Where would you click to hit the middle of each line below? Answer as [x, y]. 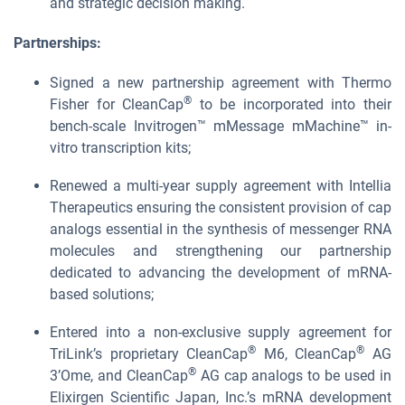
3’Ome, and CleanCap [119, 376]
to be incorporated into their [292, 104]
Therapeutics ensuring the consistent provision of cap [221, 207]
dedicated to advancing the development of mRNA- [221, 273]
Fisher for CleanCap [117, 104]
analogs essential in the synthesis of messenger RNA [221, 229]
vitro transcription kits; [120, 148]
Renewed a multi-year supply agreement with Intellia [221, 186]
